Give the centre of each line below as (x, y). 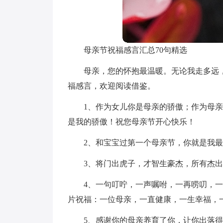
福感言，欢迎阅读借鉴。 (111, 86)
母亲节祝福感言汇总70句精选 (135, 50)
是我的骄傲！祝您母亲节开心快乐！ (131, 122)
